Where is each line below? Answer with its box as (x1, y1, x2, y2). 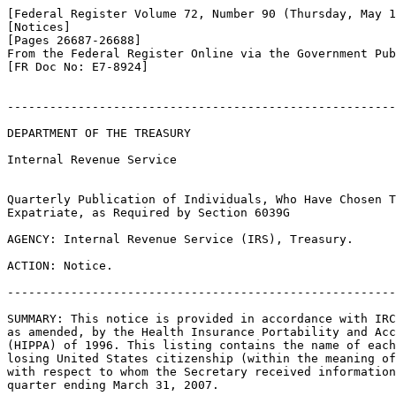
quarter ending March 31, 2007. (7, 378, 219, 392)
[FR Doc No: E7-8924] (7, 60, 148, 73)
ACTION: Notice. (7, 259, 113, 272)
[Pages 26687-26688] (7, 34, 141, 47)
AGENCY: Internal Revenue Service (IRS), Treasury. (7, 232, 354, 246)
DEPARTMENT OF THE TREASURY (7, 126, 191, 140)
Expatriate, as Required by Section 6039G (7, 206, 290, 219)
